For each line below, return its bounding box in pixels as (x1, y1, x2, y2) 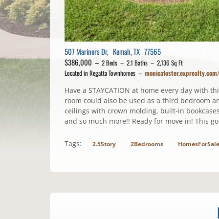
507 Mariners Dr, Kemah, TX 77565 (65, 46, 161, 57)
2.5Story (92, 140, 116, 149)
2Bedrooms (131, 140, 163, 149)
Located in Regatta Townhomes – (65, 68, 145, 78)
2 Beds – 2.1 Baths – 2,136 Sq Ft (102, 58, 183, 68)
